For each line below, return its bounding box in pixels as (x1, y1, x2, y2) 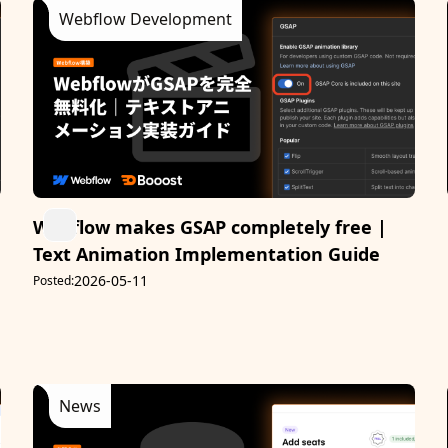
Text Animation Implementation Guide (33, 241, 381, 266)
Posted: (33, 271, 75, 289)
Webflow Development (59, 8, 233, 31)
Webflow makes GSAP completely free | (33, 214, 388, 239)
